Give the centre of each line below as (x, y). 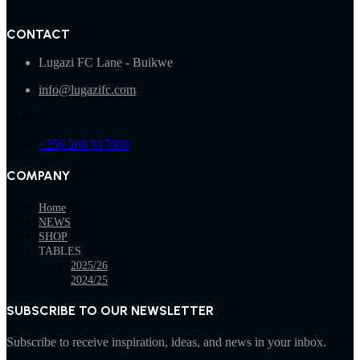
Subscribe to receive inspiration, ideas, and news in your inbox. (166, 342)
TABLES (60, 252)
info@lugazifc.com (87, 90)
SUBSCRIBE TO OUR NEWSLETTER (110, 311)
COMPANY (38, 176)
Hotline (25, 117)
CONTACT (38, 35)
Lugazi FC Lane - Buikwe (106, 63)
